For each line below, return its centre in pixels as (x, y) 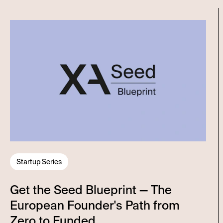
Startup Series (39, 162)
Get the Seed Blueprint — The (91, 190)
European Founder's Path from (95, 205)
